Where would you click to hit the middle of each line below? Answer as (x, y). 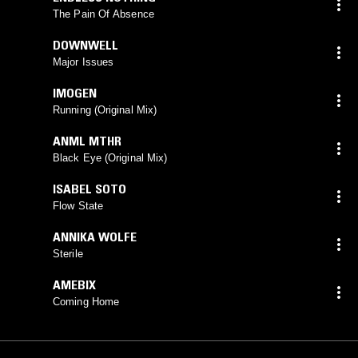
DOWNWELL (86, 44)
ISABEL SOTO (89, 188)
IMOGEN (75, 92)
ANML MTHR (87, 140)
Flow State (78, 205)
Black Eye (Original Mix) (110, 157)
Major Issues (84, 62)
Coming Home (86, 301)
